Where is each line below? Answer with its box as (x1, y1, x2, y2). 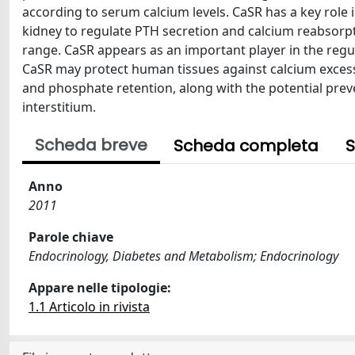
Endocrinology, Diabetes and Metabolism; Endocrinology (29, 247, 338, 265)
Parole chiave (29, 228, 113, 246)
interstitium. (22, 98, 96, 116)
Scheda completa (174, 135, 319, 157)
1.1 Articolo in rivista (29, 298, 150, 315)
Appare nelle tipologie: (29, 279, 171, 296)
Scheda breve (35, 134, 147, 156)
